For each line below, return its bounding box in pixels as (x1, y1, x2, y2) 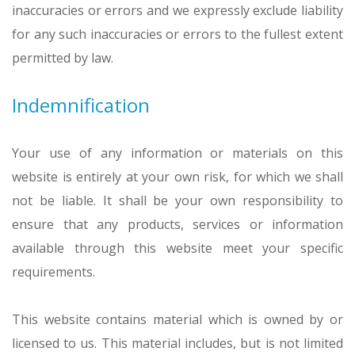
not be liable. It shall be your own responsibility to (12, 192, 343, 209)
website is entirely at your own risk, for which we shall (12, 168, 343, 185)
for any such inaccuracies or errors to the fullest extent (12, 25, 343, 43)
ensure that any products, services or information (12, 216, 343, 233)
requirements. (12, 263, 95, 281)
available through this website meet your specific (12, 239, 343, 257)
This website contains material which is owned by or (12, 311, 343, 328)
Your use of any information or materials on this (12, 144, 343, 162)
